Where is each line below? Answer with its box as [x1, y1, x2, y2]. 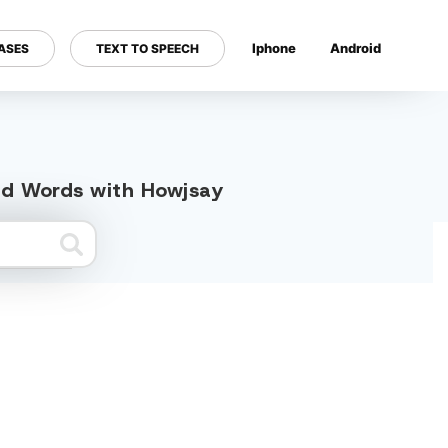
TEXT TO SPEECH [96, 40, 199, 56]
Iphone [252, 39, 296, 56]
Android [330, 39, 381, 56]
